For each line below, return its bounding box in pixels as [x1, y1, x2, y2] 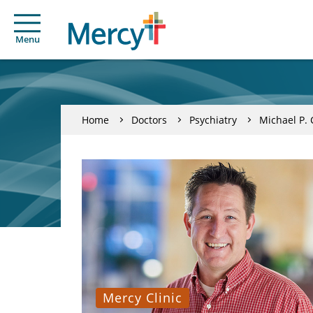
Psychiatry [189, 112, 237, 126]
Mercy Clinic [103, 289, 182, 306]
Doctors [131, 112, 167, 126]
